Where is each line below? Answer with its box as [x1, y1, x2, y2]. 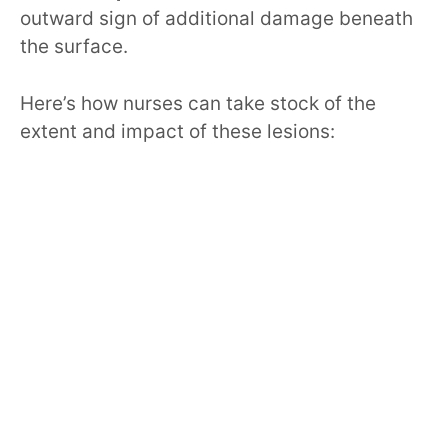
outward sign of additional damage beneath [20, 7, 413, 31]
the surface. [20, 35, 128, 59]
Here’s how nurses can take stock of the [20, 91, 376, 115]
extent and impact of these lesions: [20, 119, 335, 143]
